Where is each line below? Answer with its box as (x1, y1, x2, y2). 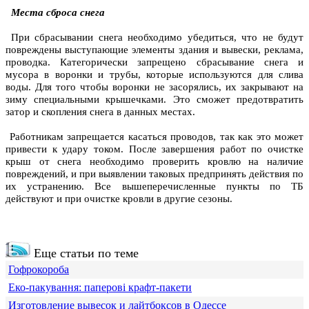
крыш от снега (6, 156, 82, 168)
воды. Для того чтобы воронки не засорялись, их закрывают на (6, 81, 303, 93)
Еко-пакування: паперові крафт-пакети (8, 281, 192, 294)
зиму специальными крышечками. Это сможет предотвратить (6, 94, 303, 106)
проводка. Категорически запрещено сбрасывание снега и (6, 57, 303, 68)
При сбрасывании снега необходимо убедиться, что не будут (6, 32, 303, 43)
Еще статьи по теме (30, 246, 139, 261)
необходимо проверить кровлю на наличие (81, 156, 304, 168)
